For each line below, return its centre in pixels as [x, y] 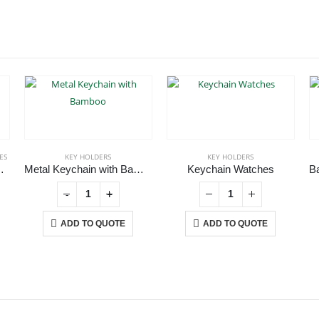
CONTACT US [59, 297]
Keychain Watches [230, 169]
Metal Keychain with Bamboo [138, 169]
